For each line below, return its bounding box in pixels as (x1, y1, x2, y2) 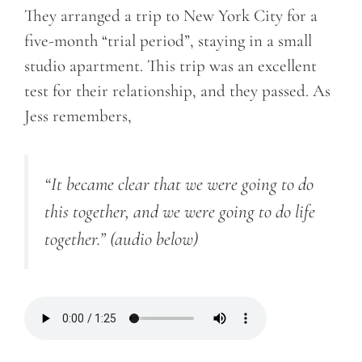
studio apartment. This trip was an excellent (24, 56, 317, 77)
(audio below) (110, 227, 198, 250)
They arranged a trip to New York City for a (24, 6, 318, 27)
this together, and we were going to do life (44, 200, 315, 223)
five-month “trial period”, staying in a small (24, 31, 312, 52)
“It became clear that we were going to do (44, 172, 314, 196)
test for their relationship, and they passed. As (24, 81, 330, 102)
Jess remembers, (24, 106, 132, 127)
